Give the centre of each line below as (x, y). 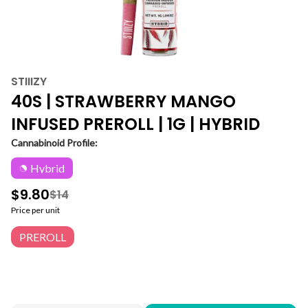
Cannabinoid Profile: (54, 143)
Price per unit (35, 210)
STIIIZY (29, 81)
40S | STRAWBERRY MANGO (123, 101)
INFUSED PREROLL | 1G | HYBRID (135, 124)
